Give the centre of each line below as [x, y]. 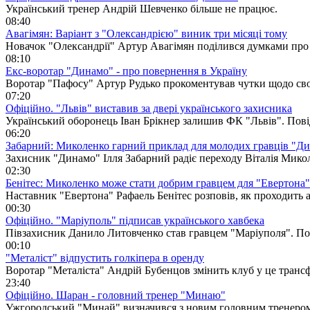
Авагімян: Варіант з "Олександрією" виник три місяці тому [146, 33]
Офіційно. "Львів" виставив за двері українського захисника [149, 108]
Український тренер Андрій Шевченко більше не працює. [142, 8]
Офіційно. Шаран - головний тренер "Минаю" [116, 295]
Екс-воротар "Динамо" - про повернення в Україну [126, 71]
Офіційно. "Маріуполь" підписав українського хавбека [135, 220]
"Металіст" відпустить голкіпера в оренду [105, 257]
